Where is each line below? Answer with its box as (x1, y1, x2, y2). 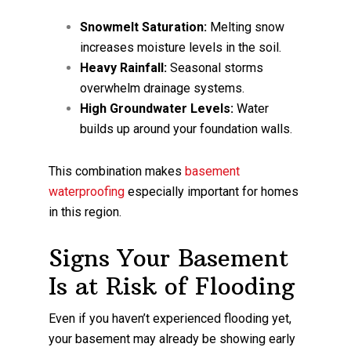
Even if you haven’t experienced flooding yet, (49, 310, 292, 326)
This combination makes (49, 163, 186, 179)
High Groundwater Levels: (80, 100, 234, 116)
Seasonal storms (167, 60, 264, 75)
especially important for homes (125, 183, 299, 199)
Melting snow (207, 19, 285, 34)
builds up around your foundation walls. (80, 121, 293, 136)
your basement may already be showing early (49, 331, 296, 346)
